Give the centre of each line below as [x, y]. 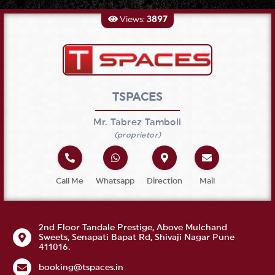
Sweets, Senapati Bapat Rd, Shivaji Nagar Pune [137, 238]
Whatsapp [115, 181]
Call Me [70, 181]
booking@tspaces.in [81, 268]
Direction [165, 181]
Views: [132, 20]
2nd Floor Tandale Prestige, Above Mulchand [133, 228]
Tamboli [163, 123]
